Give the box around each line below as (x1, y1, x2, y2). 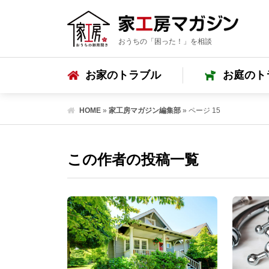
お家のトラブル (85, 69, 161, 82)
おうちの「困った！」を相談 (118, 37, 212, 46)
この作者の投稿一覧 (67, 151, 199, 168)
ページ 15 (189, 106, 220, 115)
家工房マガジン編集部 (109, 106, 181, 115)
